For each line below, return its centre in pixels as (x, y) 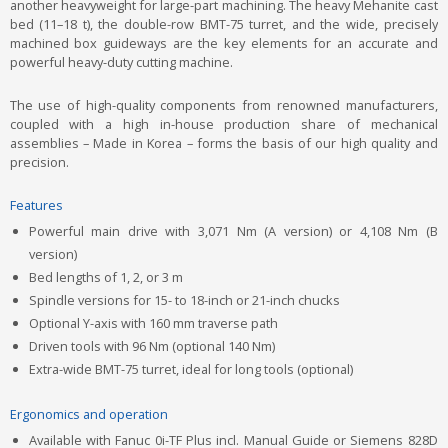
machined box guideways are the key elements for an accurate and (223, 43)
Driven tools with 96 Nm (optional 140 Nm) (151, 346)
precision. (39, 162)
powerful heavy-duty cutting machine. (121, 62)
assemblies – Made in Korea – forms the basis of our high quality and (223, 143)
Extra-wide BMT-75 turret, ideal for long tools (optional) (190, 369)
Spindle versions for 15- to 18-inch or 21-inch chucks (184, 300)
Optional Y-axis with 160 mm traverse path (153, 323)
